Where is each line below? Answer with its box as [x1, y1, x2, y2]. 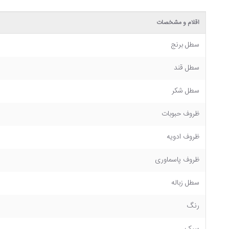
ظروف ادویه [167, 131, 199, 143]
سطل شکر [172, 85, 199, 97]
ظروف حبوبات [162, 108, 199, 120]
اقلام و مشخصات [156, 17, 199, 28]
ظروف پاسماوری [155, 154, 199, 166]
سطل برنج [171, 39, 199, 51]
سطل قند [174, 62, 199, 74]
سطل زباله [171, 177, 199, 189]
